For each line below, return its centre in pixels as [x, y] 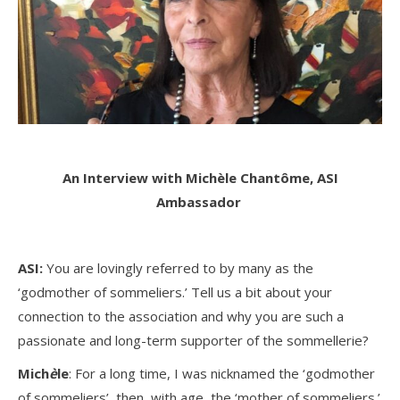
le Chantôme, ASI [281, 177]
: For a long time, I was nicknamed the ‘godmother [222, 373]
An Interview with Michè [143, 177]
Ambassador [200, 201]
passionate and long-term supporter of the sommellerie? [193, 340]
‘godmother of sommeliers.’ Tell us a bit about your [175, 292]
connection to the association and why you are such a [181, 316]
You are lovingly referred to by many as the [178, 267]
